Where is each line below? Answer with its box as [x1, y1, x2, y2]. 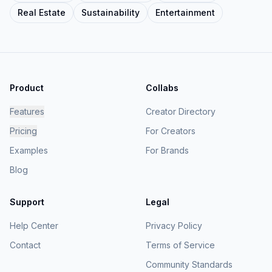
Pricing [10, 126, 37, 136]
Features [10, 106, 44, 117]
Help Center [10, 220, 58, 231]
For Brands [146, 145, 189, 155]
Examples [10, 145, 48, 155]
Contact [10, 240, 41, 250]
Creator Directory [146, 106, 216, 117]
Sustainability [81, 7, 140, 18]
